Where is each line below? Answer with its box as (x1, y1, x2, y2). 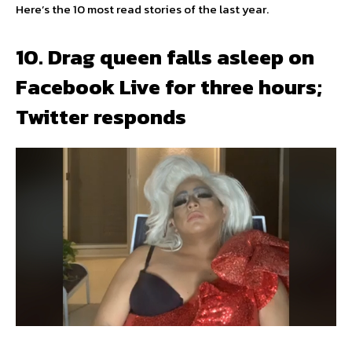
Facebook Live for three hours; (16, 71, 322, 104)
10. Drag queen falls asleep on (16, 41, 314, 74)
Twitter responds (16, 101, 186, 134)
